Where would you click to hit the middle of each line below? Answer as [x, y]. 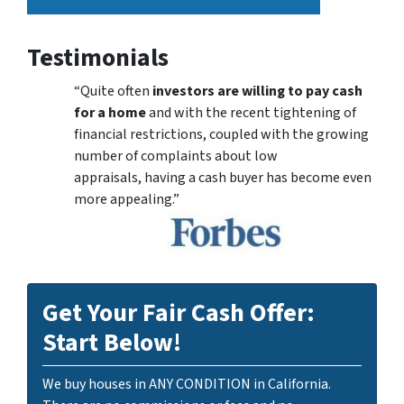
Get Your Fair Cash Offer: [179, 312]
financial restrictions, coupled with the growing [221, 134]
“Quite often [113, 91]
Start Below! [112, 342]
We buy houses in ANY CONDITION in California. [187, 384]
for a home [110, 112]
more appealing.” [127, 199]
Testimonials [98, 57]
